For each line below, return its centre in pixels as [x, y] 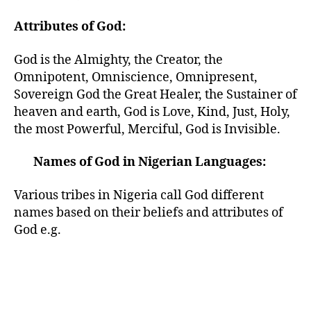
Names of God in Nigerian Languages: [140, 162]
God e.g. [37, 230]
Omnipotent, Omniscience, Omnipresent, [136, 77]
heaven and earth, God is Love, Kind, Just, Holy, [152, 112]
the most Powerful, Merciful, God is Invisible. [147, 129]
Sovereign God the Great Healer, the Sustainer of [155, 94]
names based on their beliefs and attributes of [149, 212]
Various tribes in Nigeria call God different [139, 195]
